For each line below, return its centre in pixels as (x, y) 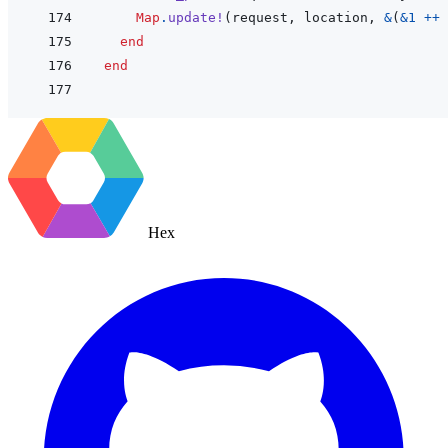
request (260, 18)
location (336, 18)
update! (196, 18)
